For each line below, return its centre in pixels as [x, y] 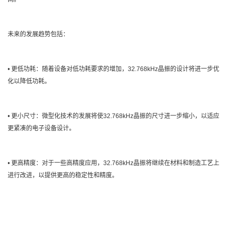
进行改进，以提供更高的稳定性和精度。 [63, 175]
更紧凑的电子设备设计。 [41, 128]
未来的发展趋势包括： [38, 34]
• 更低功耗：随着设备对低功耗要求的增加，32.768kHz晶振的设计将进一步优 [113, 69]
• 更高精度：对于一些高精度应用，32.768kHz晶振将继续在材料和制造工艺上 [113, 163]
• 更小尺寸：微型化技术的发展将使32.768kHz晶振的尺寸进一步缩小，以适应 [113, 116]
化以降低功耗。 [29, 81]
